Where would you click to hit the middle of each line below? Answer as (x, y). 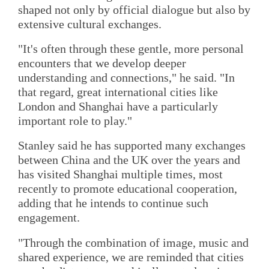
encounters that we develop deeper (102, 63)
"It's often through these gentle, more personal (131, 48)
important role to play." (75, 120)
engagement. (49, 218)
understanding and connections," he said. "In (126, 77)
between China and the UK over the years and (129, 160)
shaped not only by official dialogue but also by (134, 9)
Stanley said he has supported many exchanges (132, 146)
